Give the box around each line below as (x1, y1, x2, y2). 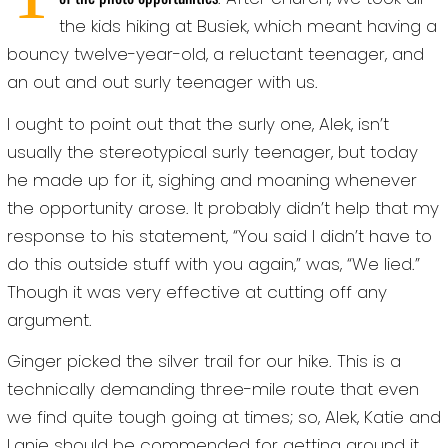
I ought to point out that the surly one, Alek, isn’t (6, 111, 389, 136)
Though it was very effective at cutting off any (6, 279, 387, 304)
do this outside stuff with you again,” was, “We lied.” (6, 251, 420, 276)
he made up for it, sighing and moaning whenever (6, 167, 417, 192)
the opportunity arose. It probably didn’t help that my (6, 195, 439, 220)
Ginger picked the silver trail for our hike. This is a (6, 348, 401, 373)
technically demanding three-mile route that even (6, 376, 419, 401)
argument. (6, 307, 92, 332)
